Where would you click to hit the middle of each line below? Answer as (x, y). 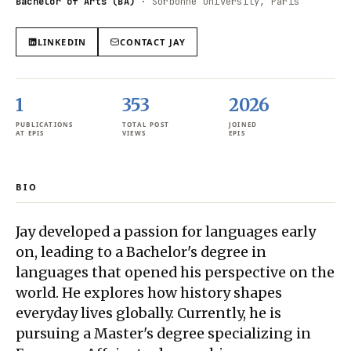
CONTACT (144, 42)
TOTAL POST (146, 124)
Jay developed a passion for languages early (166, 231)
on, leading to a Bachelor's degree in (141, 251)
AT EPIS (30, 132)
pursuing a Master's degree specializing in (163, 333)
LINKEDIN (62, 42)
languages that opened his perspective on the (175, 272)
